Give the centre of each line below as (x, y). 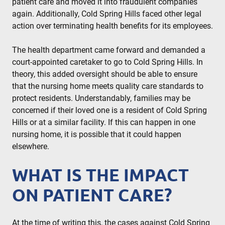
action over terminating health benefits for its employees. (113, 26)
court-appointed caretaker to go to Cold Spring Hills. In (107, 62)
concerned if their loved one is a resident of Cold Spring (109, 110)
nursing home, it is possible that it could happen (97, 135)
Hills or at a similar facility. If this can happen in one (104, 123)
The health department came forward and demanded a (109, 50)
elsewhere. (31, 147)
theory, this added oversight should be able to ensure (105, 74)
